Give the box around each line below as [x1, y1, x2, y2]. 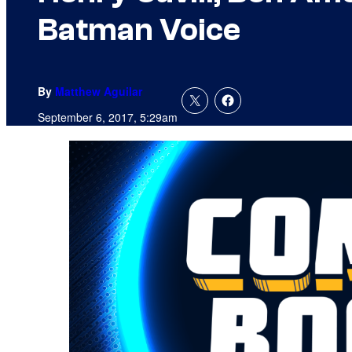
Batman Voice [38, 12, 240, 49]
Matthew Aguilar [55, 83, 142, 100]
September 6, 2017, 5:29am [38, 109, 178, 126]
